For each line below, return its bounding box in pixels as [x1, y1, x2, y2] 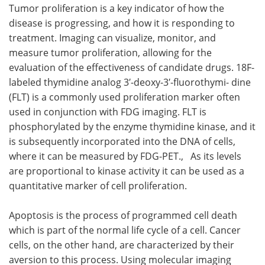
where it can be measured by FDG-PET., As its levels [9, 150, 241, 163]
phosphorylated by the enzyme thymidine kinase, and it [9, 120, 256, 134]
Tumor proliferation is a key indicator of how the [9, 2, 224, 15]
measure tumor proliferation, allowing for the [9, 46, 212, 60]
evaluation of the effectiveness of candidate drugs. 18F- [9, 61, 254, 75]
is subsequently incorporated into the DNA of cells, [9, 135, 235, 148]
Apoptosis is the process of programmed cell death [9, 209, 237, 222]
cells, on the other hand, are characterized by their [9, 238, 234, 252]
